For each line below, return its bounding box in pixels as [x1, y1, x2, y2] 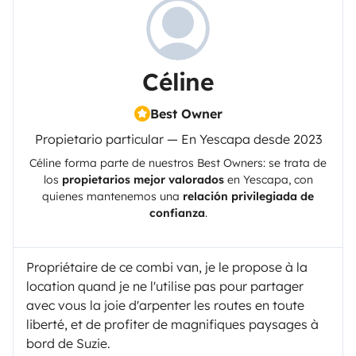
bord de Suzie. [26, 335, 110, 351]
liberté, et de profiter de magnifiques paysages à [26, 315, 319, 332]
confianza [149, 205, 205, 220]
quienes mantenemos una [42, 188, 183, 203]
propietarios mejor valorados [61, 172, 224, 187]
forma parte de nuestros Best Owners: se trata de [61, 155, 327, 170]
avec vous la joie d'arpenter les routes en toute [26, 296, 304, 313]
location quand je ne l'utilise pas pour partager [26, 277, 304, 294]
